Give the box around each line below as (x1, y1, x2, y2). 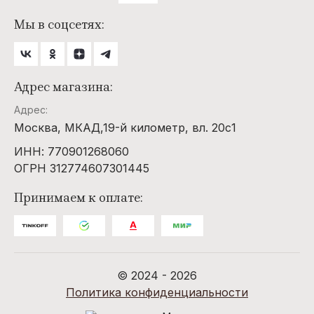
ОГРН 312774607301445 (14, 161, 149, 176)
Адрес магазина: (14, 79, 112, 95)
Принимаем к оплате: (14, 190, 142, 206)
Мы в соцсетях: (14, 17, 104, 33)
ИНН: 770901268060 (14, 144, 129, 159)
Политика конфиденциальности (66, 285, 248, 300)
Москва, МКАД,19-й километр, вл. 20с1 (14, 121, 236, 135)
